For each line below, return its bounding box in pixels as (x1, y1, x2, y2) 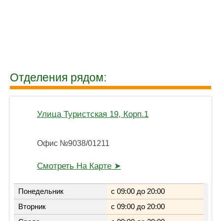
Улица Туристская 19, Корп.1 (37, 109, 148, 119)
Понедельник (18, 187, 64, 195)
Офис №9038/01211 (37, 139, 110, 147)
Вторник (18, 202, 46, 211)
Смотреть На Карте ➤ (37, 161, 121, 171)
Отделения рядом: (10, 71, 107, 84)
